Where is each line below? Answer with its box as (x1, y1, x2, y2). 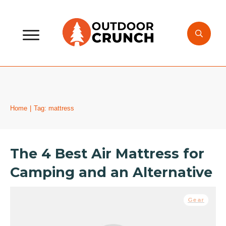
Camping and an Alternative (10, 164, 212, 181)
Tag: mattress (34, 104, 74, 112)
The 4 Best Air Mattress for (10, 145, 204, 162)
